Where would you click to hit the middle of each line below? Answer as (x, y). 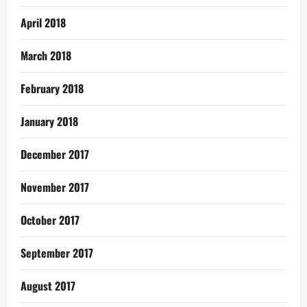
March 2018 (46, 55)
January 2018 (49, 121)
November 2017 (55, 187)
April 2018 (43, 22)
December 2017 (55, 154)
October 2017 (50, 220)
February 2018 (52, 88)
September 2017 (57, 253)
